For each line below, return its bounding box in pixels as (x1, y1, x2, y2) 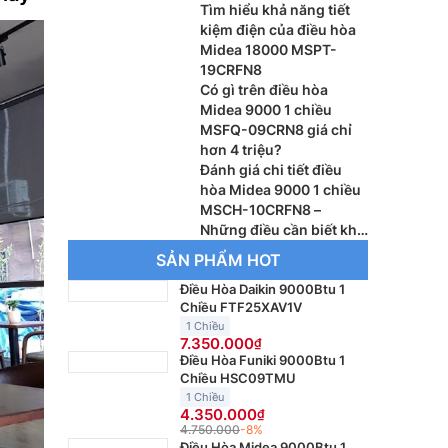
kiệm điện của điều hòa (200, 21, 356, 38)
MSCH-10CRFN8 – (200, 201, 321, 218)
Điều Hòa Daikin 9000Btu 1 (180, 281, 345, 297)
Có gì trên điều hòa (200, 81, 328, 98)
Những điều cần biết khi (200, 221, 361, 238)
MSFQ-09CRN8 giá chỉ (200, 121, 352, 138)
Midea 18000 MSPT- (200, 41, 337, 58)
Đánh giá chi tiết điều (200, 161, 342, 178)
